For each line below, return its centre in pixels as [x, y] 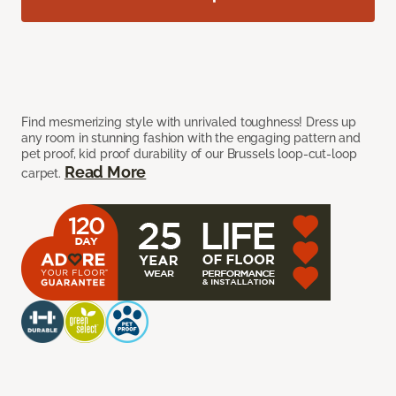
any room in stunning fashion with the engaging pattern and [191, 138]
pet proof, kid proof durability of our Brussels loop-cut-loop [189, 154]
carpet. [43, 174]
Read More [105, 172]
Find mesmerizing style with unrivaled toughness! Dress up [189, 122]
